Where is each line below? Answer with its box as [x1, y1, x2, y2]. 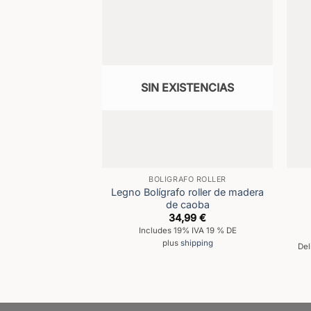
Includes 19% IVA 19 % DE [138, 225, 237, 235]
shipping [180, 237, 213, 248]
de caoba [165, 198, 210, 210]
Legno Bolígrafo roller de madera [111, 185, 264, 198]
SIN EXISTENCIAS [141, 80, 235, 94]
